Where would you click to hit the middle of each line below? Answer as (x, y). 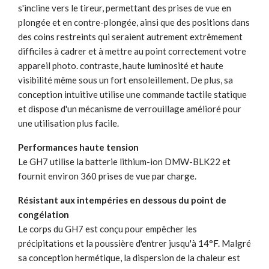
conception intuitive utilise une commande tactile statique (132, 94)
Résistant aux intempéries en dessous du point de (122, 200)
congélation (44, 214)
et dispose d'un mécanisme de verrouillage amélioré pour (130, 108)
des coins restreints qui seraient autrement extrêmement (130, 36)
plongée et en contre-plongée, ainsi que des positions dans (134, 22)
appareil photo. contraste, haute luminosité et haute (121, 65)
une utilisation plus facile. (68, 123)
